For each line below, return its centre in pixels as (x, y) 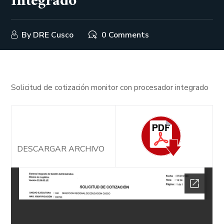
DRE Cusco (53, 35)
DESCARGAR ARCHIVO (60, 149)
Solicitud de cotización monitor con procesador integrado (110, 87)
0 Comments (125, 35)
